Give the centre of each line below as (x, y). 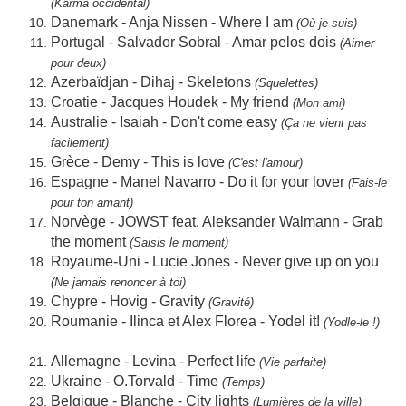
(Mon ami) (319, 103)
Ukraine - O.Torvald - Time (136, 382)
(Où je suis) (327, 24)
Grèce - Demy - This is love (140, 162)
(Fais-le (366, 183)
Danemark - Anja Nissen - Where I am (174, 23)
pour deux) (78, 63)
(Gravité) (244, 303)
